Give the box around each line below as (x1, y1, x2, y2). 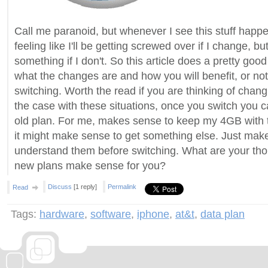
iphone (137, 208, 169, 220)
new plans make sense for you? (14, 160, 166, 172)
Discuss (48, 183, 72, 190)
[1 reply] (72, 183, 97, 190)
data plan (200, 208, 245, 220)
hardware (39, 208, 84, 220)
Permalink (108, 183, 136, 190)
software (90, 208, 131, 220)
